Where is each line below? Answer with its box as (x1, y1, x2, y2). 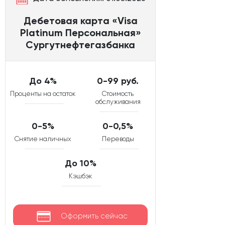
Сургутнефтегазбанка (26, 39, 135, 51)
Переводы (101, 135, 134, 143)
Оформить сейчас (60, 211, 128, 221)
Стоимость (102, 90, 134, 98)
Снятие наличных (15, 135, 71, 143)
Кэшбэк (68, 172, 92, 180)
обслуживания (95, 98, 141, 106)
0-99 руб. (97, 75, 139, 87)
